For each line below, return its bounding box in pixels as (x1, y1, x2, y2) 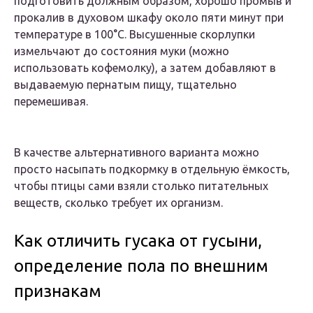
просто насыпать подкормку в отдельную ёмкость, (14, 163, 290, 176)
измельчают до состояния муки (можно (14, 45, 229, 58)
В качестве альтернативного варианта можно (14, 146, 259, 159)
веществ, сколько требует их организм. (14, 196, 223, 210)
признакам (14, 282, 101, 301)
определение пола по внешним (14, 256, 268, 276)
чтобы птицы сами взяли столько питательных (14, 180, 268, 193)
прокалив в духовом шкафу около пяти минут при (14, 11, 284, 24)
